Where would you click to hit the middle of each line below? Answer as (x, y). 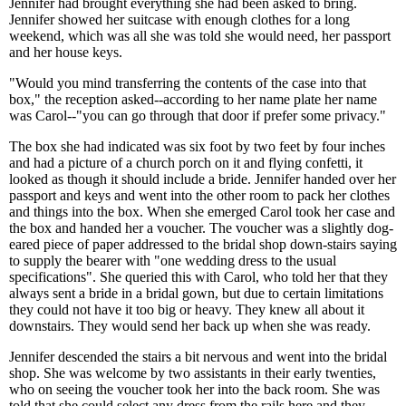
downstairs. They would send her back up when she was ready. (190, 326)
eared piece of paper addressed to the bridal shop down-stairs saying (203, 244)
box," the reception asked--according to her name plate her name (193, 99)
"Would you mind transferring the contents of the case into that (188, 83)
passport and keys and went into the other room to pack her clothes (199, 195)
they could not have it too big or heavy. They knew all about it (187, 309)
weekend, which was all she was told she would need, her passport (200, 36)
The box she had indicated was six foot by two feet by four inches (197, 146)
